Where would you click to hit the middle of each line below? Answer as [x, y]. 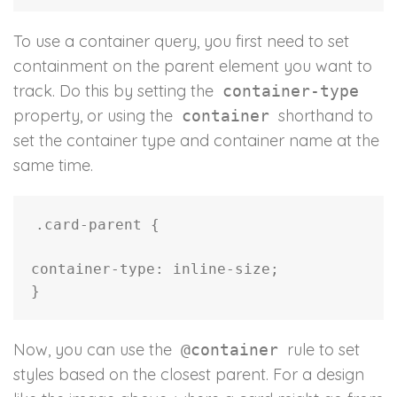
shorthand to [323, 116]
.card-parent [89, 225]
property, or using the [95, 116]
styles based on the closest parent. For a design [189, 375]
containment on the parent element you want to [193, 66]
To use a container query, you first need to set [181, 42]
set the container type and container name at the [196, 141]
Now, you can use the [95, 350]
